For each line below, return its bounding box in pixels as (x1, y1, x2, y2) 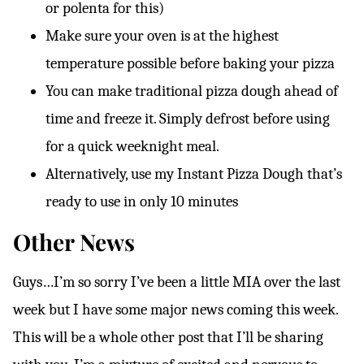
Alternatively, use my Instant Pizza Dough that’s (45, 165, 342, 183)
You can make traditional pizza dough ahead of (45, 82, 338, 100)
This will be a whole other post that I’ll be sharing (13, 328, 323, 346)
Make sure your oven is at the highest (45, 27, 279, 45)
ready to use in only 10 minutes (45, 193, 238, 210)
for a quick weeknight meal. (45, 137, 219, 155)
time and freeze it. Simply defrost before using (45, 110, 330, 128)
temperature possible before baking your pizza (45, 54, 335, 72)
